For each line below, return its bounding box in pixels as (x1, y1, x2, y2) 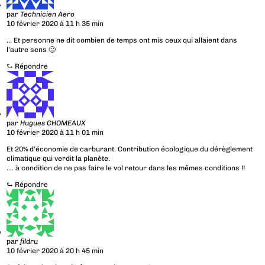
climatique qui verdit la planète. (7, 154, 111, 163)
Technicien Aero (20, 10, 75, 19)
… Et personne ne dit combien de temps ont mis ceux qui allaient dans (7, 36, 238, 45)
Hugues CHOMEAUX (20, 119, 86, 128)
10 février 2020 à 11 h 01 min (7, 128, 104, 137)
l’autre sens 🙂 (7, 46, 56, 54)
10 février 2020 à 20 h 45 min (7, 247, 104, 256)
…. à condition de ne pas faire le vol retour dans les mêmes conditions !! (7, 164, 245, 173)
